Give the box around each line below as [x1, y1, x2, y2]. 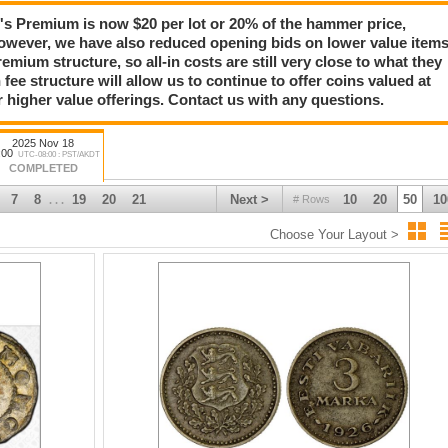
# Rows [293, 192, 330, 205]
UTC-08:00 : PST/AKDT [18, 149, 100, 159]
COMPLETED [8, 161, 78, 174]
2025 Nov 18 [12, 136, 74, 149]
